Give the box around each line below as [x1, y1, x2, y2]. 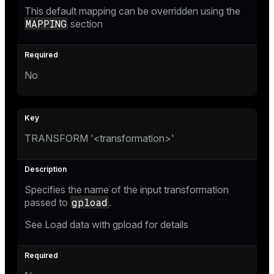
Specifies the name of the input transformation [24, 183, 229, 196]
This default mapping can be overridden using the [24, 4, 240, 17]
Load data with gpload [45, 218, 143, 231]
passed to [24, 196, 70, 209]
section [68, 17, 103, 30]
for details [143, 218, 188, 231]
